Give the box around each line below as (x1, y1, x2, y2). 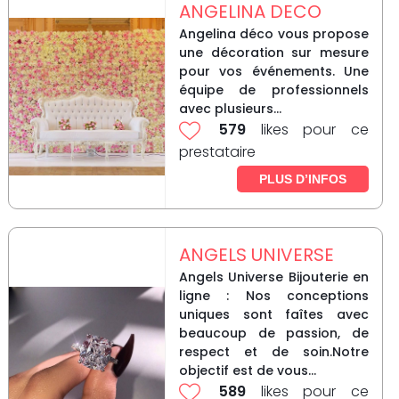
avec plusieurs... (178, 100, 281, 118)
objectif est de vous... (178, 362, 316, 380)
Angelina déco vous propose (178, 25, 369, 44)
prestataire (178, 142, 256, 163)
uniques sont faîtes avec (178, 305, 369, 324)
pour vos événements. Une (178, 62, 369, 81)
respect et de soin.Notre (178, 343, 369, 362)
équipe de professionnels (178, 81, 369, 100)
